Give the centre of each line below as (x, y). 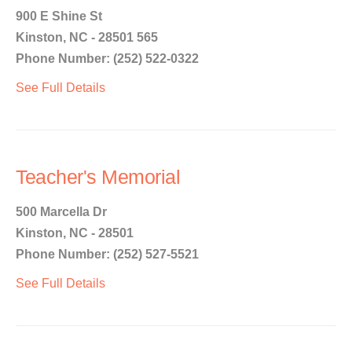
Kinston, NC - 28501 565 (87, 37)
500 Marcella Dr (61, 212)
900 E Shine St (59, 16)
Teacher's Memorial (98, 177)
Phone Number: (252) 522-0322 (107, 59)
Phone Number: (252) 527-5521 (107, 254)
